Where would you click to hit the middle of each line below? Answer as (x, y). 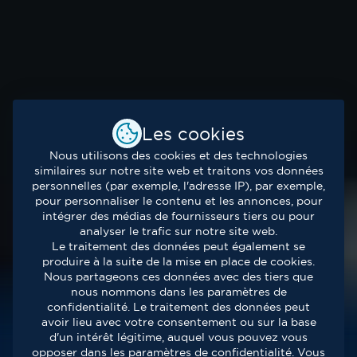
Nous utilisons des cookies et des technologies (178, 155)
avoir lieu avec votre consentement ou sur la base (178, 322)
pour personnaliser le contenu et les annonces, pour (178, 201)
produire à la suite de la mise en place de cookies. (178, 261)
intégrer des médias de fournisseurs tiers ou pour (178, 216)
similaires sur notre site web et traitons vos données (178, 171)
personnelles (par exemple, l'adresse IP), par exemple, (178, 186)
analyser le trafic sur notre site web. (178, 231)
